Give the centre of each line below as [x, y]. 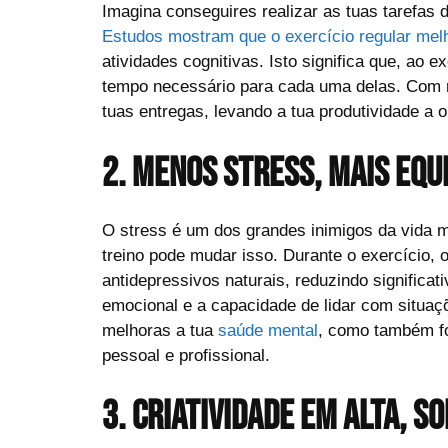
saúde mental [268, 330]
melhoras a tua [160, 330]
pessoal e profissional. [186, 355]
